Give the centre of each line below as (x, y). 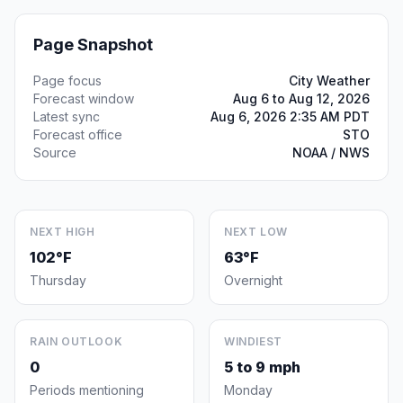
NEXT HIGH (63, 232)
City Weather (329, 81)
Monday (248, 390)
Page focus (67, 81)
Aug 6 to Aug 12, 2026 (301, 99)
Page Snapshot (93, 45)
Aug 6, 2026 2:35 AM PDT (290, 116)
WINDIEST (253, 341)
